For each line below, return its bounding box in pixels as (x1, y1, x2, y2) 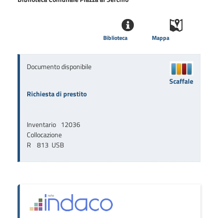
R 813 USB (26, 140, 64, 150)
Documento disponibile (26, 61, 91, 72)
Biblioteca (103, 33, 128, 43)
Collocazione (26, 129, 62, 140)
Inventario (26, 119, 56, 130)
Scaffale (169, 76, 194, 87)
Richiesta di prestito (26, 89, 87, 99)
